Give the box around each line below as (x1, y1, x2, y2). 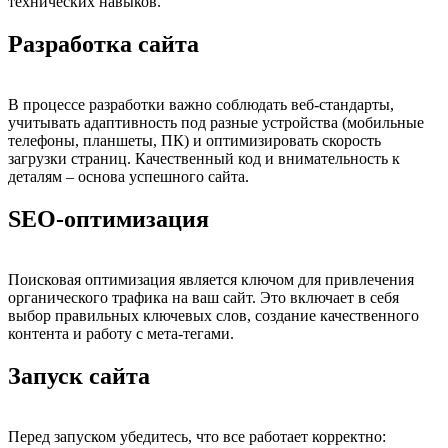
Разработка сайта (8, 31, 199, 58)
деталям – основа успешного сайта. (8, 167, 249, 185)
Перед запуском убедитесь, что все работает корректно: (8, 427, 386, 445)
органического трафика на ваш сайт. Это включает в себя (8, 288, 399, 306)
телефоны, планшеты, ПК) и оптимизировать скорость (8, 131, 381, 149)
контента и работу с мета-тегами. (8, 324, 234, 342)
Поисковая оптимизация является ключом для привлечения (8, 270, 414, 288)
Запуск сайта (8, 362, 150, 389)
